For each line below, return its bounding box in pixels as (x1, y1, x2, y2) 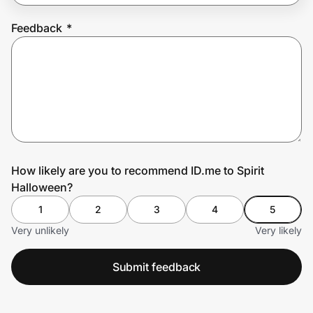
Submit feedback (112, 259, 201, 274)
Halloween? (11, 180, 73, 194)
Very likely (255, 224, 302, 236)
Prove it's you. (11, 46, 117, 66)
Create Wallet (22, 89, 85, 101)
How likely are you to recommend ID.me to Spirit (11, 163, 264, 177)
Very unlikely (11, 224, 69, 236)
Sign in (112, 89, 145, 101)
